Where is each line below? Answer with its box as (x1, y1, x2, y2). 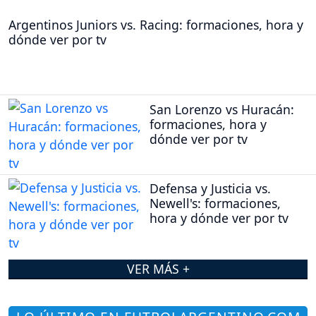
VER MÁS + (126, 260, 190, 277)
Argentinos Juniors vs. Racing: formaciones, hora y (8, 16, 303, 33)
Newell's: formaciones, (150, 195, 281, 212)
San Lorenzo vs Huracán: (150, 100, 294, 118)
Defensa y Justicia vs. (150, 180, 271, 197)
